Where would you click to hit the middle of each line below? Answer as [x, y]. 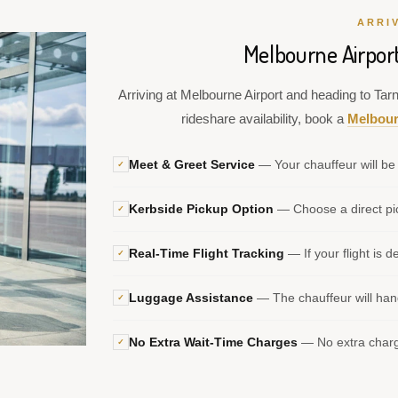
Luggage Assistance [191, 298]
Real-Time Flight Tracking [207, 253]
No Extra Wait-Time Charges [213, 342]
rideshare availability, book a [264, 119]
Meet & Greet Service [192, 164]
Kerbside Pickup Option [201, 209]
